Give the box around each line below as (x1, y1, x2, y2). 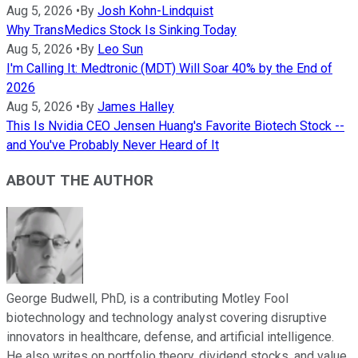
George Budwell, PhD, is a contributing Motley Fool (6, 291, 288, 307)
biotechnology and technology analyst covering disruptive (6, 310, 327, 326)
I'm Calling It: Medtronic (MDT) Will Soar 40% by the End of (6, 60, 332, 76)
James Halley (97, 98, 174, 114)
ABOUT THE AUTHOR (6, 172, 153, 190)
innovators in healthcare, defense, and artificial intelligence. (6, 329, 334, 345)
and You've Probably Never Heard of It (6, 137, 219, 153)
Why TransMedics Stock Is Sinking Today (6, 22, 237, 38)
